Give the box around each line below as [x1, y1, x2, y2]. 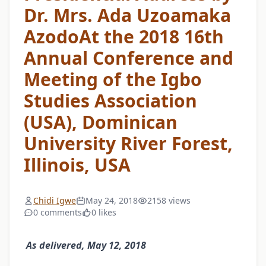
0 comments [33, 207, 82, 218]
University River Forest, [24, 131, 233, 156]
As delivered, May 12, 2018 [26, 239, 146, 252]
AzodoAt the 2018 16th [24, 24, 224, 49]
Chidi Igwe [33, 195, 76, 207]
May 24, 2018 [85, 195, 138, 207]
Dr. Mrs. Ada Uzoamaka [24, 3, 231, 28]
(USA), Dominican [24, 110, 178, 135]
